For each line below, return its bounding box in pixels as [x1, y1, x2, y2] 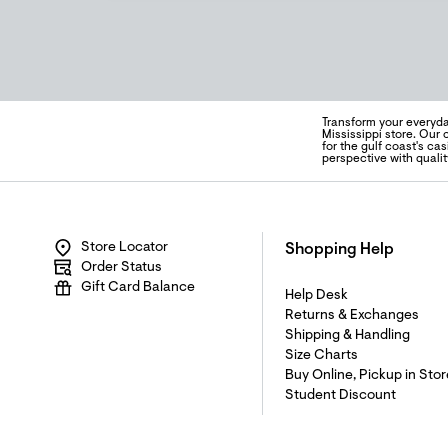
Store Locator [81, 241, 168, 255]
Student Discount [285, 389, 396, 403]
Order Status [81, 261, 162, 275]
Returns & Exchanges [285, 309, 419, 323]
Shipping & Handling [285, 329, 410, 343]
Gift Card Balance [81, 281, 195, 295]
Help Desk [285, 289, 348, 303]
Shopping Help [285, 242, 394, 258]
